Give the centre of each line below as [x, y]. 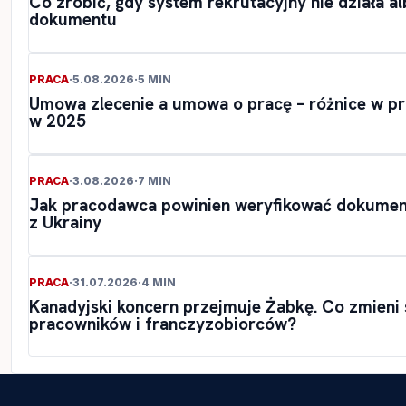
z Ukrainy [65, 223]
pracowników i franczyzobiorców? [163, 324]
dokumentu [73, 20]
